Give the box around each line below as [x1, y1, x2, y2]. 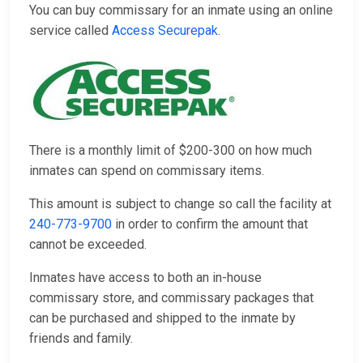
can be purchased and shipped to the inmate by [29, 310, 296, 327]
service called [29, 23, 112, 39]
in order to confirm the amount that [112, 216, 308, 233]
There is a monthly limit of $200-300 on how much [29, 143, 312, 159]
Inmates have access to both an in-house [29, 270, 262, 286]
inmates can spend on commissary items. [29, 163, 264, 179]
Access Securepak [112, 23, 218, 39]
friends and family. [29, 331, 133, 347]
